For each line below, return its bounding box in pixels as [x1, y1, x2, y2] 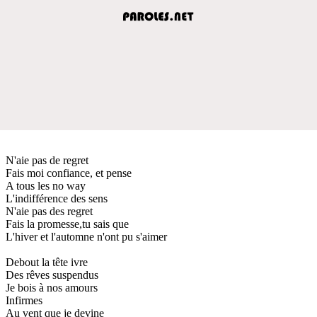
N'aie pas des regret [6, 204, 93, 217]
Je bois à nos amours [6, 281, 98, 294]
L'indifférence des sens [6, 192, 108, 204]
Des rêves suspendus [6, 268, 98, 281]
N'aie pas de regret [6, 154, 88, 166]
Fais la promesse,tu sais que [6, 217, 129, 230]
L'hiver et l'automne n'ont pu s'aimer [6, 230, 167, 243]
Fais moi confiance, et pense [6, 166, 132, 179]
